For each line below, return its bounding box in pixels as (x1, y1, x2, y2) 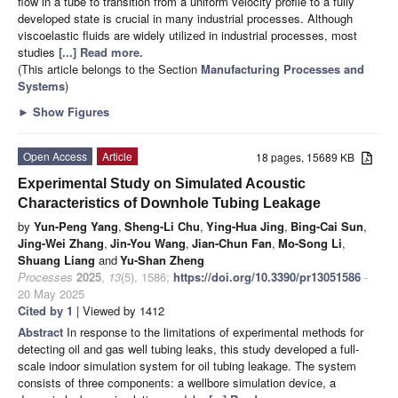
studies (18, 43, 59, 60)
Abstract (18, 322, 67, 340)
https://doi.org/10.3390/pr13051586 (173, 267, 361, 285)
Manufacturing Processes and (201, 60, 364, 77)
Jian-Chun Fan (192, 234, 272, 251)
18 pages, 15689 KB (256, 148, 362, 164)
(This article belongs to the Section (18, 60, 201, 77)
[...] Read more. (59, 43, 143, 60)
